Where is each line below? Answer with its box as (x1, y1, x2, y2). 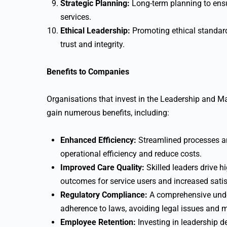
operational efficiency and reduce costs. (60, 149, 202, 159)
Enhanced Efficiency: (60, 135, 136, 145)
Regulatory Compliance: (60, 190, 147, 200)
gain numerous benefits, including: (47, 108, 169, 118)
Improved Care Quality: (60, 163, 144, 172)
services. (60, 12, 91, 22)
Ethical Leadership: (60, 26, 130, 35)
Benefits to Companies (47, 67, 129, 77)
